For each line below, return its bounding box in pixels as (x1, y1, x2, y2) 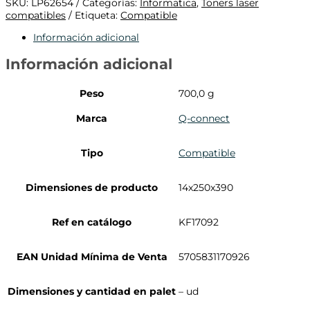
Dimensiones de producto (26, 181, 158, 194)
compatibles (6, 8, 66, 21)
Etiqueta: (75, 8, 120, 21)
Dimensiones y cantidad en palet (8, 284, 176, 298)
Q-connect (179, 111, 230, 125)
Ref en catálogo (52, 215, 131, 228)
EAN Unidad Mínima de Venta (16, 250, 167, 263)
